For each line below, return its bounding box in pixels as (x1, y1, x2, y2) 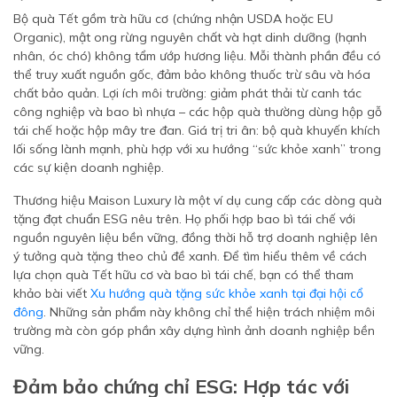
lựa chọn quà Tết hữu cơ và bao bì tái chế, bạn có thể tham (13, 267, 354, 283)
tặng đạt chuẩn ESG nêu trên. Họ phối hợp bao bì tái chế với (13, 211, 355, 227)
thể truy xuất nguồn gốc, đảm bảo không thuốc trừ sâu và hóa (13, 66, 370, 82)
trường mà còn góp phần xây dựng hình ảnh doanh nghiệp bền (13, 323, 375, 339)
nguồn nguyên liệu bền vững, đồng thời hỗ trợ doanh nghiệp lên (13, 230, 378, 245)
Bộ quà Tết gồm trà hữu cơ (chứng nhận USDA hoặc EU (13, 11, 333, 27)
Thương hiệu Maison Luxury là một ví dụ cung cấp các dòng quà (13, 192, 382, 208)
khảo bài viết (13, 285, 90, 301)
